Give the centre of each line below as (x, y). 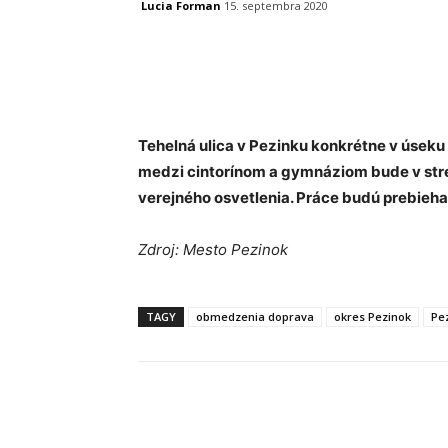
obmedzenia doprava (255, 317)
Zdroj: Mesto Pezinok (213, 250)
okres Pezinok (372, 317)
